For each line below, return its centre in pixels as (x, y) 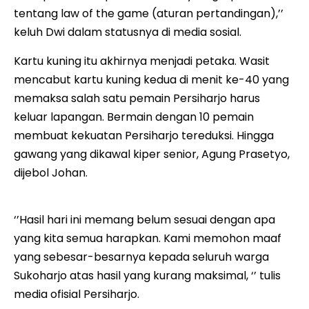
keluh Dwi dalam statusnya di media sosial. (128, 32)
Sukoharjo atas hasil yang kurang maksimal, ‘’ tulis (147, 276)
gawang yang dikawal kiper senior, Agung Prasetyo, (152, 154)
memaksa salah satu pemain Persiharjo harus (137, 98)
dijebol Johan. (51, 172)
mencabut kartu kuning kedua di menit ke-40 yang (151, 79)
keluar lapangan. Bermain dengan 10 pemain (134, 117)
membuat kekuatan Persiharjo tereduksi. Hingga (144, 135)
